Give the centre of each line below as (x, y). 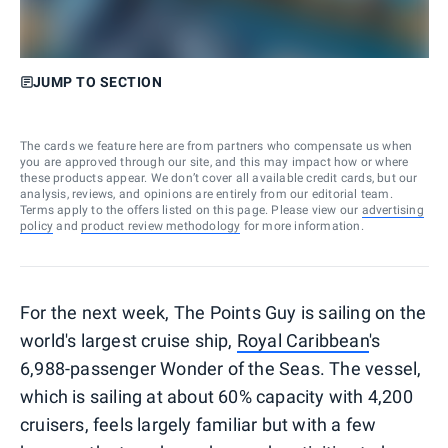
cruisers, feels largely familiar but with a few (198, 424)
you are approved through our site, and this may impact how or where (214, 161)
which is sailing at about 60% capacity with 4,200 (216, 396)
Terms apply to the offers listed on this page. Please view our (189, 209)
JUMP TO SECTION (97, 81)
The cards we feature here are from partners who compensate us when (216, 145)
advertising (392, 209)
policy (37, 225)
